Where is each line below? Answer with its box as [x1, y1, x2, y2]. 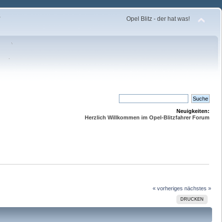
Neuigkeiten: [176, 108, 210, 114]
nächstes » [184, 185, 211, 191]
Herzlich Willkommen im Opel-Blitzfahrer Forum [85, 114, 210, 120]
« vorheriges [152, 185, 183, 191]
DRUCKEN [180, 196, 204, 202]
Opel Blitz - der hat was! [126, 15, 190, 22]
